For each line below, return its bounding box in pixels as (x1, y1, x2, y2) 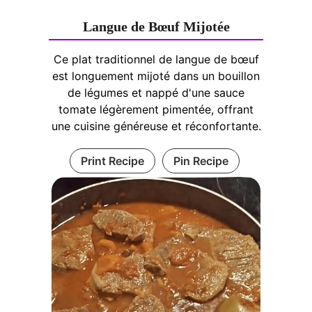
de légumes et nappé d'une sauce (68, 85, 244, 100)
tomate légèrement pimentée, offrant (58, 102, 253, 116)
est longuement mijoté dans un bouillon (52, 68, 260, 83)
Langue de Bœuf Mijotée (82, 18, 230, 34)
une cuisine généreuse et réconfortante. (51, 118, 261, 133)
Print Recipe (80, 153, 144, 168)
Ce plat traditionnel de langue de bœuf (53, 52, 259, 66)
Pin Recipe (173, 153, 228, 168)
